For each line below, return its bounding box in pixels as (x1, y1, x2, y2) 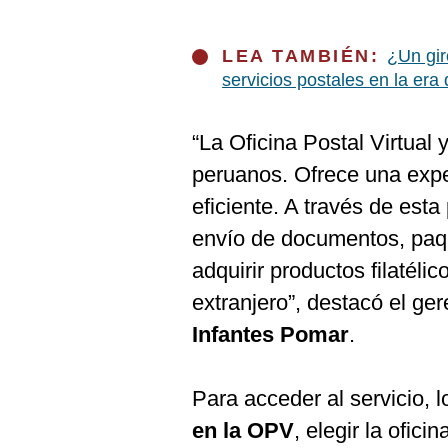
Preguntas (23, 44, 93, 60)
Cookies (23, 11, 79, 27)
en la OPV (192, 418, 294, 443)
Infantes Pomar (192, 322, 349, 347)
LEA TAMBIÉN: (222, 46, 387, 66)
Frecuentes (23, 60, 100, 76)
